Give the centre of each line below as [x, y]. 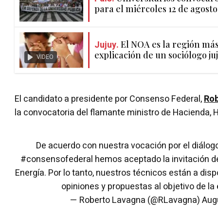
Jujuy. [107, 45]
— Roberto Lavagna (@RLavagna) [136, 200]
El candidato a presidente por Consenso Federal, [109, 99]
